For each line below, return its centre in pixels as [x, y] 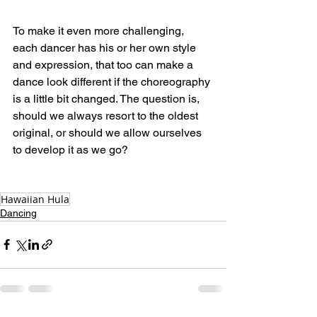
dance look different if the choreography [113, 81]
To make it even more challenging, [100, 30]
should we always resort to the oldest [107, 115]
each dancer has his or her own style [106, 47]
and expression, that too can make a [104, 64]
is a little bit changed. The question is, [108, 98]
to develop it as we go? [70, 149]
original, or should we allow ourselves [109, 132]
